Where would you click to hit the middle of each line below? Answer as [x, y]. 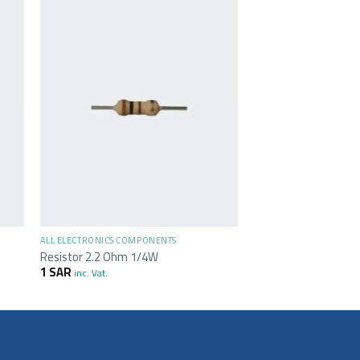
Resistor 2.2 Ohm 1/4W [99, 256]
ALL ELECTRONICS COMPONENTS [108, 241]
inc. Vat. [90, 274]
